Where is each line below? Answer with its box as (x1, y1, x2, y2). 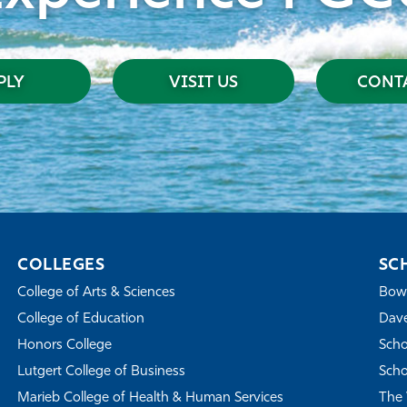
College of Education (17, 313, 145, 327)
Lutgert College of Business (17, 365, 186, 380)
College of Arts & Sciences (17, 286, 176, 301)
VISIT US (169, 74, 238, 93)
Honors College (17, 339, 113, 353)
